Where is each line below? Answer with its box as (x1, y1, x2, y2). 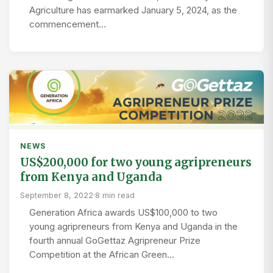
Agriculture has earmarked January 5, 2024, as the (29, 5, 237, 16)
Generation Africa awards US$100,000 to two (29, 207, 218, 219)
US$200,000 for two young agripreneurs (20, 155, 252, 170)
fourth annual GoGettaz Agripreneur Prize (29, 235, 200, 247)
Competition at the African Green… (29, 249, 174, 261)
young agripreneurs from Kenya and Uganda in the (29, 221, 238, 233)
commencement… (29, 19, 106, 30)
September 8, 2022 (20, 191, 93, 200)
